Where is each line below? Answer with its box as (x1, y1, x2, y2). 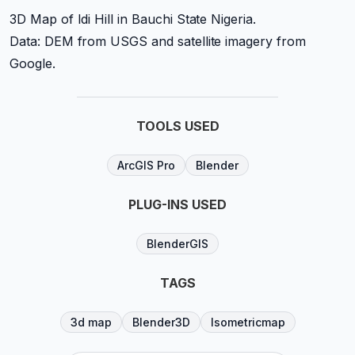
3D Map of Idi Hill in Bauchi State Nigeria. (10, 11, 260, 27)
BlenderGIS (147, 237, 208, 250)
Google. (10, 55, 55, 71)
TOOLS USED (136, 118, 219, 134)
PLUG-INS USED (128, 197, 227, 212)
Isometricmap (210, 315, 285, 329)
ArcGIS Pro (116, 158, 175, 172)
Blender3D (132, 315, 190, 329)
